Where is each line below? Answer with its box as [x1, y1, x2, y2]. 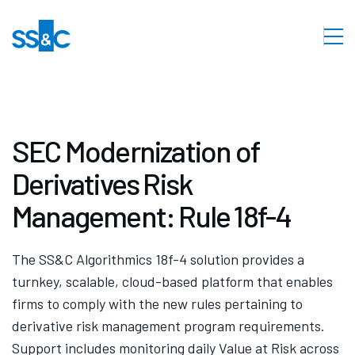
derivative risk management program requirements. [12, 317, 325, 334]
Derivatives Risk [12, 166, 193, 200]
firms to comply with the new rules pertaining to [12, 295, 303, 312]
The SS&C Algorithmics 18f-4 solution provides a [12, 250, 304, 268]
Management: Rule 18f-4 [12, 198, 292, 233]
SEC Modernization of [12, 133, 261, 168]
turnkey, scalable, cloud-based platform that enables [12, 273, 333, 290]
